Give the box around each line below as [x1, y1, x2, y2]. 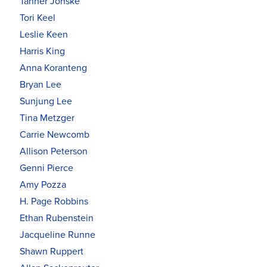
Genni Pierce [20, 162, 73, 174]
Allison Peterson [20, 145, 88, 157]
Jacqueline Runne [20, 228, 95, 241]
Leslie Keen [20, 28, 68, 41]
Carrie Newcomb [20, 128, 89, 141]
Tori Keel [20, 11, 55, 24]
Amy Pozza [20, 178, 66, 191]
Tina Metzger [20, 111, 74, 124]
